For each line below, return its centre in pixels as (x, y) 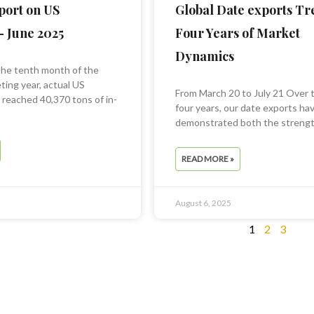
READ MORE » (208, 159)
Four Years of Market (238, 33)
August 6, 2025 (204, 203)
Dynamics (205, 56)
